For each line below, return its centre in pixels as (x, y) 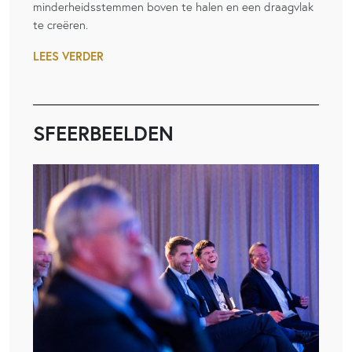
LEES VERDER (68, 56)
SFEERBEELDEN (103, 132)
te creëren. (60, 24)
